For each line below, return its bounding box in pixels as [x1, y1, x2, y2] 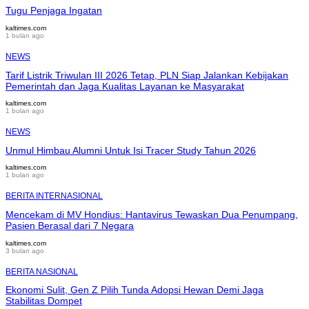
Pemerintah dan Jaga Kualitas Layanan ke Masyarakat [6, 80, 244, 92]
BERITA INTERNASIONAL [6, 191, 103, 201]
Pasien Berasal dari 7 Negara [6, 220, 134, 232]
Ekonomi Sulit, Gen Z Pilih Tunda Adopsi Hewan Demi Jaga [6, 284, 263, 296]
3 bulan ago [6, 246, 44, 255]
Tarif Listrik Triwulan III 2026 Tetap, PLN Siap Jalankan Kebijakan [6, 69, 288, 81]
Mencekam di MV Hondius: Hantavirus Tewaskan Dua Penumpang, [6, 209, 298, 221]
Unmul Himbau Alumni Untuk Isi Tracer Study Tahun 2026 [6, 144, 256, 156]
